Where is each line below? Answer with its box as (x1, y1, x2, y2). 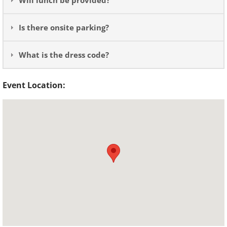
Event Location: (3, 80, 65, 91)
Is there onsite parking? (19, 22, 109, 32)
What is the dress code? (19, 50, 109, 60)
